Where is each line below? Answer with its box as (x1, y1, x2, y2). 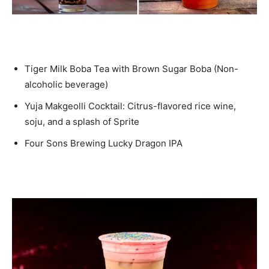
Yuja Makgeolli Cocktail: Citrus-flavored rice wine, (25, 100, 236, 112)
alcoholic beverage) (25, 79, 108, 91)
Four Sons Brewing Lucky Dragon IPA (25, 138, 183, 150)
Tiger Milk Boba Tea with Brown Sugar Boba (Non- (25, 63, 238, 75)
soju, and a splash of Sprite (25, 116, 139, 128)
